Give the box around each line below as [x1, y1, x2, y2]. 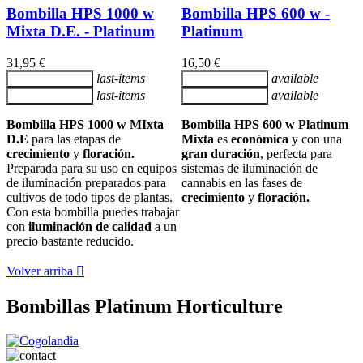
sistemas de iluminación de [181, 161, 318, 176]
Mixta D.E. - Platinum [6, 23, 155, 41]
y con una [288, 132, 342, 147]
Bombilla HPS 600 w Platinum [181, 117, 348, 132]
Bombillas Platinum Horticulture [6, 296, 283, 318]
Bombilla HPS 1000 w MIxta [6, 117, 164, 132]
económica [231, 132, 288, 147]
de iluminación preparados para [6, 176, 166, 190]
